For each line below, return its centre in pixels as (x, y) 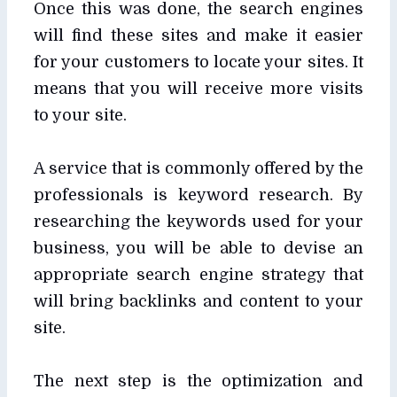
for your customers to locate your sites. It (198, 62)
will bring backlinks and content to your (198, 301)
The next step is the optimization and (198, 381)
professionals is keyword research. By (198, 195)
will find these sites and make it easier (198, 35)
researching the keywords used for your (198, 221)
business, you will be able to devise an (198, 248)
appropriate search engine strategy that (198, 274)
